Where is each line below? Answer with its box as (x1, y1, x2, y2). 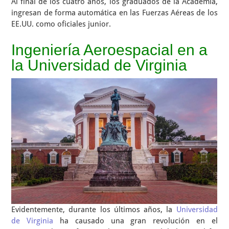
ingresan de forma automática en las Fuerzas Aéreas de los (11, 8, 218, 17)
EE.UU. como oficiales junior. (11, 19, 111, 29)
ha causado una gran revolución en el (53, 216, 218, 225)
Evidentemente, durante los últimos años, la (11, 205, 176, 214)
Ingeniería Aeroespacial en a (11, 41, 208, 58)
